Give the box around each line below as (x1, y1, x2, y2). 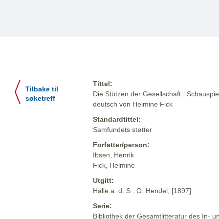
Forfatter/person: (93, 141, 150, 149)
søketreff (25, 95, 55, 103)
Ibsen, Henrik (93, 151, 134, 159)
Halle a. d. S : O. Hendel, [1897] (93, 187, 191, 195)
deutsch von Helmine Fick (93, 100, 173, 109)
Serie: (93, 202, 112, 210)
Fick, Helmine (93, 161, 135, 170)
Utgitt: (93, 176, 114, 185)
